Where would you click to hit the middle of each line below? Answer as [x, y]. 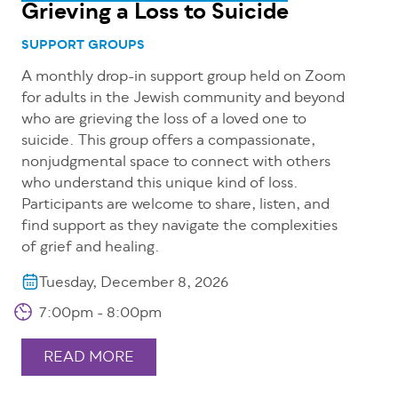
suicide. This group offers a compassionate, [168, 142]
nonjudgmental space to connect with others [176, 163]
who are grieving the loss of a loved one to [164, 120]
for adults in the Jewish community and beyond [183, 99]
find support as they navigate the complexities [179, 227]
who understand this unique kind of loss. [160, 184]
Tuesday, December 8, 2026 [134, 284]
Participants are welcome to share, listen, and [175, 206]
